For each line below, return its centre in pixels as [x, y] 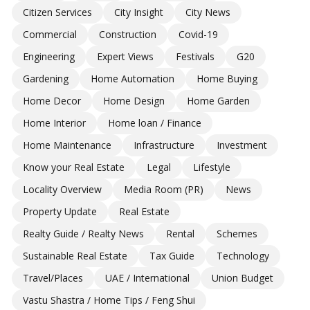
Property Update [60, 212]
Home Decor [52, 101]
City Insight [138, 12]
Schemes [237, 234]
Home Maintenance [67, 145]
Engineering [48, 57]
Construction [127, 35]
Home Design [134, 101]
